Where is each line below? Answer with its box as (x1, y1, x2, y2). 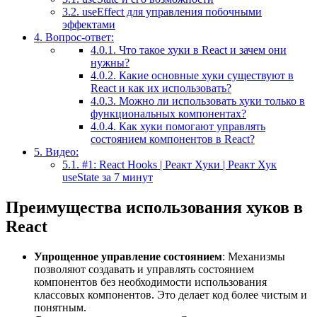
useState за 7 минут (62, 171, 153, 183)
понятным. (34, 301, 86, 313)
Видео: (42, 145, 79, 158)
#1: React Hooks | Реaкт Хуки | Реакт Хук (79, 158, 277, 171)
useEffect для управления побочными (79, 5, 262, 18)
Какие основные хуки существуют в (116, 69, 294, 81)
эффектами (62, 18, 115, 30)
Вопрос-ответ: (42, 30, 114, 43)
